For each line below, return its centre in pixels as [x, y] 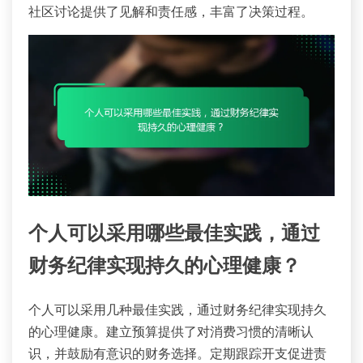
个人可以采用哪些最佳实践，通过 [174, 235]
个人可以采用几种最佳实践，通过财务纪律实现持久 [177, 310]
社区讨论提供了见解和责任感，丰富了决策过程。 [171, 12]
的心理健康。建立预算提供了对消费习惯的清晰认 [171, 332]
